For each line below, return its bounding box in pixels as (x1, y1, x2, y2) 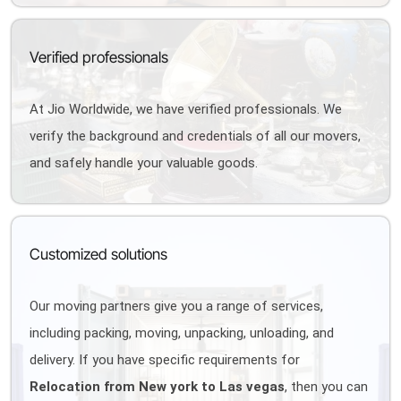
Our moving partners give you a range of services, (30, 298, 324, 314)
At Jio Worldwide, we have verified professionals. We (30, 101, 343, 117)
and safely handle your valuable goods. (30, 155, 259, 171)
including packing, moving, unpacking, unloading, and (30, 325, 335, 341)
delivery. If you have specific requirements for (30, 352, 301, 368)
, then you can (285, 379, 369, 395)
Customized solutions (30, 245, 168, 263)
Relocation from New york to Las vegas (30, 379, 286, 395)
